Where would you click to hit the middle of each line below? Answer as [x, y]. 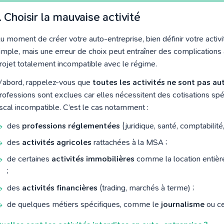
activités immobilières [93, 159]
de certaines [29, 159]
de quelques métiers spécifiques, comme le [84, 204]
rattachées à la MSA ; [129, 142]
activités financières [60, 188]
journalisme [183, 204]
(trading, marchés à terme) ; [146, 188]
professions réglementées [71, 126]
